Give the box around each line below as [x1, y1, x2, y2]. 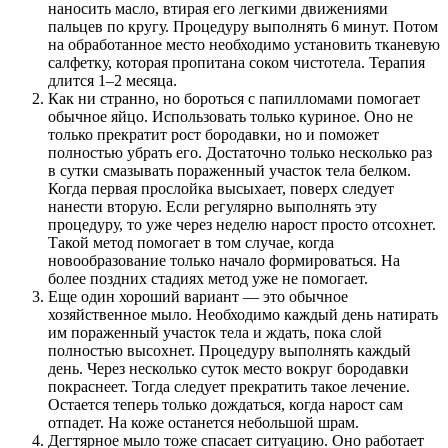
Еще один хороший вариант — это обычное [48, 288, 348, 306]
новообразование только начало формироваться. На [48, 252, 400, 270]
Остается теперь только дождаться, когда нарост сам [48, 396, 403, 414]
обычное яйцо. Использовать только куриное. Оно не [48, 108, 413, 126]
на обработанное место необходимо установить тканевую [48, 36, 440, 54]
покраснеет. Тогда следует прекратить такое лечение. [48, 378, 410, 396]
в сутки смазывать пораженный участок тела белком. [48, 162, 411, 180]
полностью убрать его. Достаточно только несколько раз [48, 144, 432, 162]
